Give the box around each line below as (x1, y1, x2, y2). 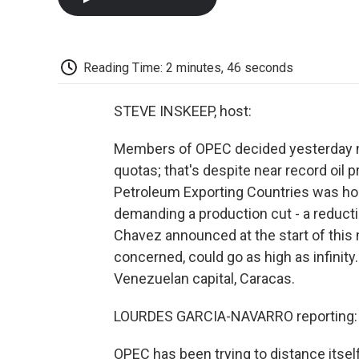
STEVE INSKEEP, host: (114, 103, 252, 120)
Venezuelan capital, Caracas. (114, 270, 295, 288)
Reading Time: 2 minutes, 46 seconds (83, 59, 293, 75)
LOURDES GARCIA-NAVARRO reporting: (114, 308, 357, 325)
